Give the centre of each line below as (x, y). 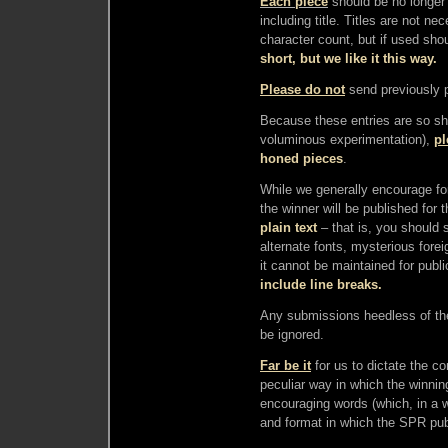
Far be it (285, 365)
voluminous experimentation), (347, 139)
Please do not (302, 89)
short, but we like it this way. (348, 58)
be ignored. (292, 334)
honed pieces (301, 158)
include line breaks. (321, 284)
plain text (288, 227)
